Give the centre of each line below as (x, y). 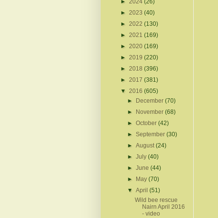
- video (151, 213)
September (151, 134)
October (147, 123)
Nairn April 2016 (163, 207)
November (151, 112)
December (151, 100)
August (146, 145)
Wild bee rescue (156, 200)
